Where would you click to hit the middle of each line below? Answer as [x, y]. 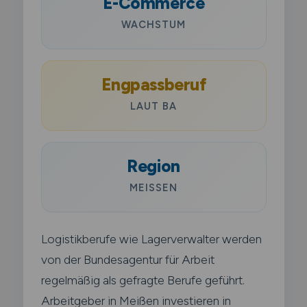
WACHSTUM [153, 24]
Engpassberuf [153, 84]
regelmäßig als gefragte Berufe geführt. [143, 280]
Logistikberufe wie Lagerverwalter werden [151, 238]
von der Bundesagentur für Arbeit [127, 259]
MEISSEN [149, 187]
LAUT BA [153, 106]
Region [153, 166]
